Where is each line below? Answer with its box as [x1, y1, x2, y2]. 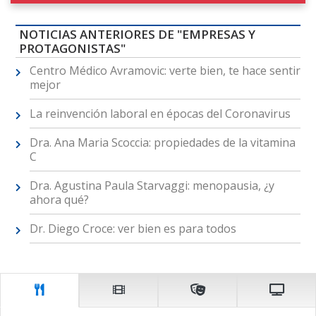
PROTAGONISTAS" [18, 39, 126, 56]
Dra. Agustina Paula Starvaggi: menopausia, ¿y [29, 177, 274, 193]
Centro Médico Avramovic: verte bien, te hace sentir [29, 62, 300, 78]
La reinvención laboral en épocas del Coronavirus [29, 105, 291, 121]
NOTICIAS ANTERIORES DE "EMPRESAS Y [18, 25, 255, 42]
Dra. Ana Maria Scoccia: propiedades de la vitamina [29, 134, 296, 150]
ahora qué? [29, 191, 89, 207]
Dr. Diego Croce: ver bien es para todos [29, 220, 236, 236]
